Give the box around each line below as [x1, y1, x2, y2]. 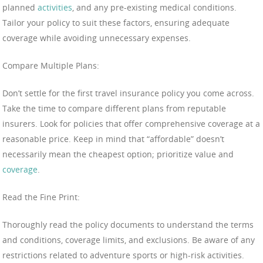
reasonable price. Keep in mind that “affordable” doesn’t [2, 133, 224, 144]
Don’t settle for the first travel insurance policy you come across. [2, 87, 254, 99]
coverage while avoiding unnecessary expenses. [2, 32, 191, 43]
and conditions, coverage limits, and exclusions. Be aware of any [2, 234, 255, 245]
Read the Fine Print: [2, 191, 80, 203]
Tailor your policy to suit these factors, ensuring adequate [2, 16, 230, 28]
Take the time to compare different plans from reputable [2, 102, 226, 114]
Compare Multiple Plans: [2, 59, 99, 71]
